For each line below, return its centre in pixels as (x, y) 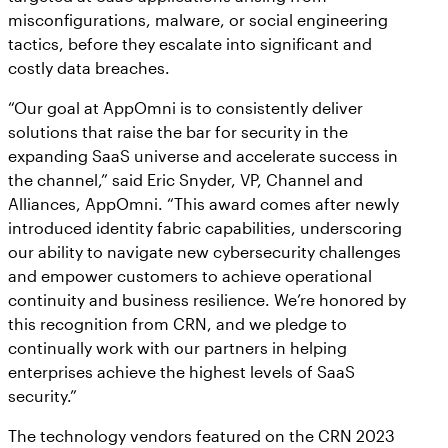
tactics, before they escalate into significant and (190, 43)
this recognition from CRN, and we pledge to (177, 323)
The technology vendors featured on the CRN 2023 (201, 435)
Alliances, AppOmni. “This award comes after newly (203, 203)
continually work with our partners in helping (177, 347)
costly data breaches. (89, 67)
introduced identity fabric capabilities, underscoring (205, 227)
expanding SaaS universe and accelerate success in (203, 155)
